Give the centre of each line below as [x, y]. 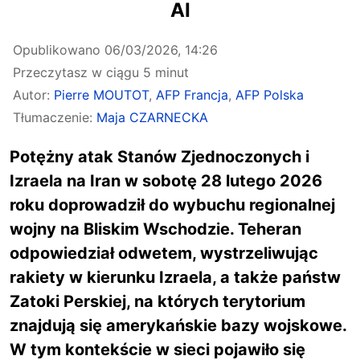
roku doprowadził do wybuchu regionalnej [172, 205]
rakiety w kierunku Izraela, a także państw [175, 277]
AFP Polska [270, 95]
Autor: [33, 95]
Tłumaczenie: [55, 117]
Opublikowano [59, 50]
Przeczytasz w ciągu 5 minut [101, 72]
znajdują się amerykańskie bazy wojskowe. [178, 325]
